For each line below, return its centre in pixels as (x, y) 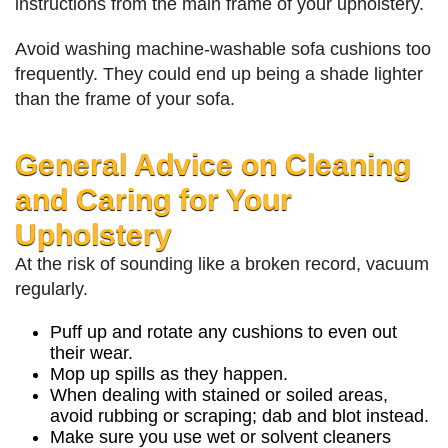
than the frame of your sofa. (125, 99)
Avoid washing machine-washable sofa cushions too (223, 49)
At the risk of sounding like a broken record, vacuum (222, 264)
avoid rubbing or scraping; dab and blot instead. (239, 416)
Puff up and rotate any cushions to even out (223, 332)
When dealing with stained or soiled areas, (219, 395)
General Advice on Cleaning (213, 164)
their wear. (91, 353)
